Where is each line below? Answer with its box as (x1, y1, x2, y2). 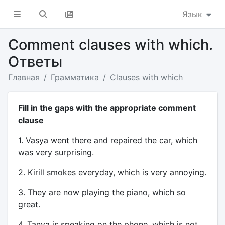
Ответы (8, 53, 62, 70)
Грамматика (50, 72, 99, 82)
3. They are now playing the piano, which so (18, 187, 186, 197)
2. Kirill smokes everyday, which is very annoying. (18, 167, 206, 177)
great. (18, 199, 40, 209)
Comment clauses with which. (8, 36, 213, 53)
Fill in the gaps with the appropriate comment (18, 103, 196, 113)
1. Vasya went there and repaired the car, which (18, 135, 197, 145)
